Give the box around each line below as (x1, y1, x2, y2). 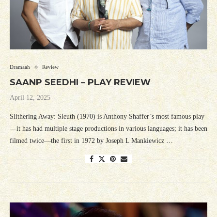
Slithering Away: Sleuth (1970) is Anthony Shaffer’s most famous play (10, 113, 204, 121)
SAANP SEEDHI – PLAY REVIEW (10, 77, 151, 88)
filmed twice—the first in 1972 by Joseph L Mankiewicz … (10, 137, 173, 145)
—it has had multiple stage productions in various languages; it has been (10, 125, 207, 133)
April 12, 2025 (10, 94, 50, 102)
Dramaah (10, 64, 30, 70)
